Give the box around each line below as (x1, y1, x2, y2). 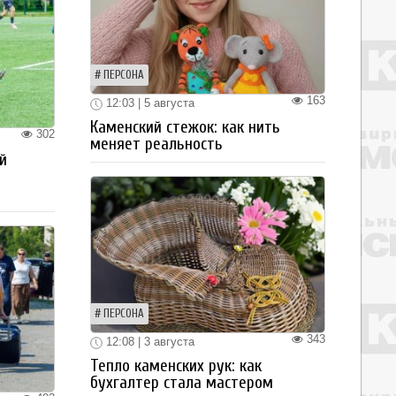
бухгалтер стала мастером (90, 372, 273, 392)
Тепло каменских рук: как (90, 355, 262, 376)
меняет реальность (90, 134, 223, 154)
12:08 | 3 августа (103, 335, 194, 348)
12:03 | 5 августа (103, 96, 194, 110)
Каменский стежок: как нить (90, 118, 280, 137)
